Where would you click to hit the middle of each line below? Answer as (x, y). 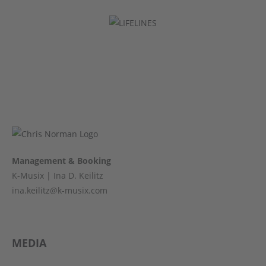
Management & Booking (61, 160)
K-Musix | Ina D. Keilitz (58, 175)
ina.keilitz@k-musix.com (60, 190)
